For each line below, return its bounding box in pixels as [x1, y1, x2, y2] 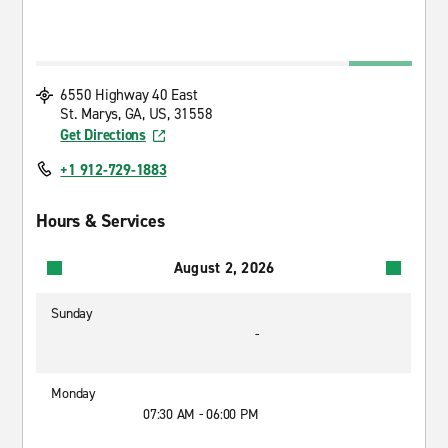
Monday [51, 384, 96, 403]
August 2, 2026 [173, 257, 275, 278]
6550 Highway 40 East [60, 85, 198, 105]
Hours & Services [36, 209, 165, 233]
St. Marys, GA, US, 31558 [60, 104, 213, 124]
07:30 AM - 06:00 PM [143, 405, 259, 424]
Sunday [51, 304, 93, 323]
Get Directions [60, 125, 146, 145]
